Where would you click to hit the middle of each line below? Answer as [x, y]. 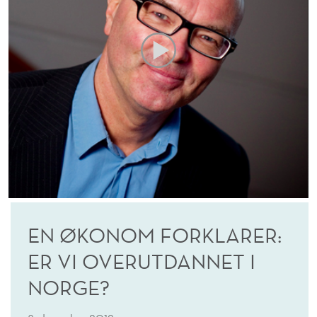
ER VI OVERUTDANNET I [142, 261]
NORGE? [69, 287]
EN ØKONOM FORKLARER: [155, 235]
